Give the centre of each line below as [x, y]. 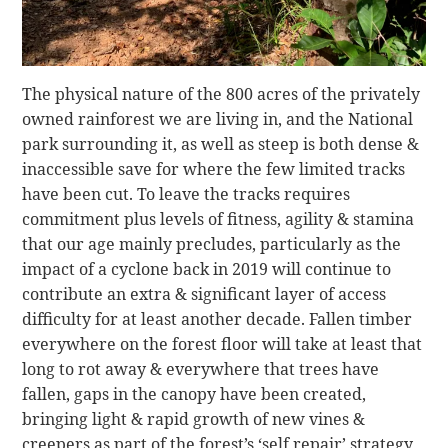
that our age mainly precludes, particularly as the [212, 244]
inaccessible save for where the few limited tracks [214, 169]
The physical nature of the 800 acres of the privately [221, 94]
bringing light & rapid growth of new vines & [194, 419]
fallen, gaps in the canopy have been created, [194, 394]
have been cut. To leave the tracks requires [186, 194]
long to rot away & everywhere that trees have [201, 369]
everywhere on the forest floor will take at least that [222, 344]
